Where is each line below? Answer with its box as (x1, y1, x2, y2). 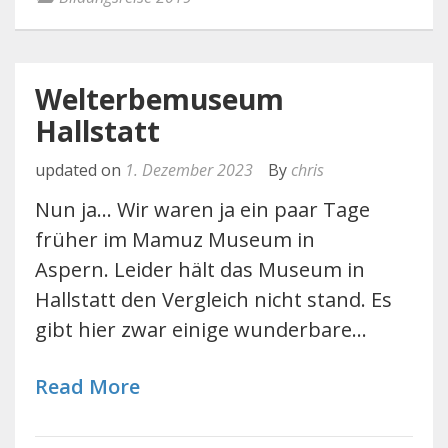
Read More (35, 373, 140, 400)
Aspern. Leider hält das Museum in (35, 256, 365, 283)
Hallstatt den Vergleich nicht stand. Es (35, 286, 392, 313)
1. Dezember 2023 (125, 159, 253, 181)
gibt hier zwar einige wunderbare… (35, 316, 367, 343)
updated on (35, 159, 125, 181)
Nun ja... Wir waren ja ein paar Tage (35, 196, 370, 223)
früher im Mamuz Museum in (35, 226, 315, 253)
